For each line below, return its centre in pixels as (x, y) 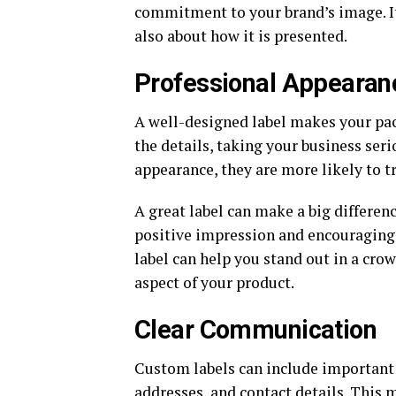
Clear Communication (256, 330)
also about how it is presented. (241, 36)
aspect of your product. (214, 283)
